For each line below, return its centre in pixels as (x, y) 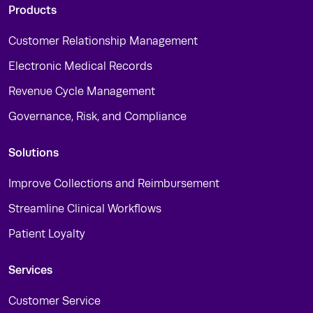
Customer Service (54, 301)
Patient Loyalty (47, 234)
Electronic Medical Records (80, 67)
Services (30, 270)
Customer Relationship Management (103, 42)
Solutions (34, 153)
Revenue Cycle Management (82, 92)
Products (32, 10)
